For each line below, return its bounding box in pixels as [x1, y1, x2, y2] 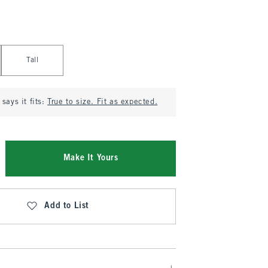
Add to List [44, 202, 89, 210]
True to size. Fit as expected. [47, 99, 158, 106]
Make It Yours [63, 154, 118, 162]
